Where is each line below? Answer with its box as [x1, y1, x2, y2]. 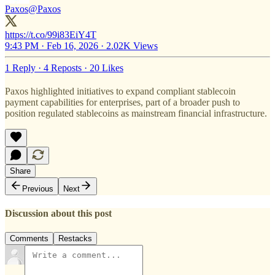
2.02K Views [106, 40, 158, 51]
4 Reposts [44, 62, 82, 73]
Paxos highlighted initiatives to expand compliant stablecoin [5, 85, 236, 96]
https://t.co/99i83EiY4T [5, 29, 96, 40]
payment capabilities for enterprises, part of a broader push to [5, 96, 240, 107]
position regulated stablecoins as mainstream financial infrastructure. [5, 107, 267, 118]
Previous [22, 184, 53, 193]
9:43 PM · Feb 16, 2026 [5, 40, 98, 51]
